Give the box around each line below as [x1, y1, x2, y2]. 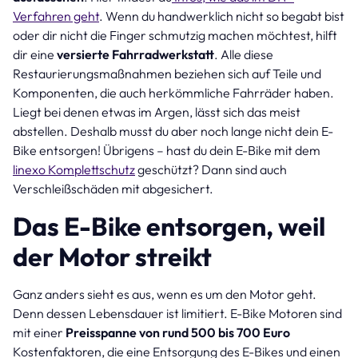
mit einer [13, 324, 66, 340]
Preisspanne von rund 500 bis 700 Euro [66, 324, 290, 340]
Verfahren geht [13, 7, 99, 24]
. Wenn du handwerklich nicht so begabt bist [99, 7, 344, 24]
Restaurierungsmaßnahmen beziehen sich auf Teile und [13, 65, 321, 82]
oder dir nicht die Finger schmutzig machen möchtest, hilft [13, 26, 337, 43]
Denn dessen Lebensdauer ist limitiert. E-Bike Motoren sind [13, 304, 342, 321]
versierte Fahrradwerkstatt [57, 46, 214, 62]
